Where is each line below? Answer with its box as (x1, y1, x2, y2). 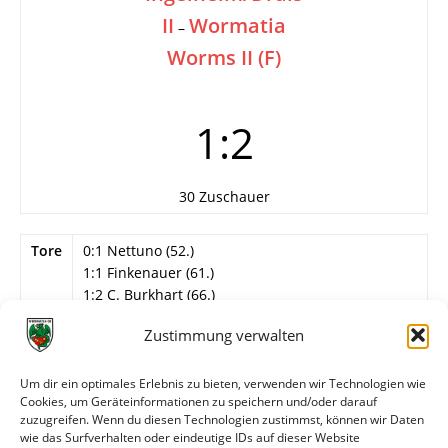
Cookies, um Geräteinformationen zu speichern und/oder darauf (20, 393, 377, 410)
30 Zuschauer (178, 187, 270, 206)
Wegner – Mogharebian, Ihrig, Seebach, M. (83, 384, 366, 403)
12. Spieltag (83, 318, 162, 337)
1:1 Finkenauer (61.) (83, 263, 214, 282)
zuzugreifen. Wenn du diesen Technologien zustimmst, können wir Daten (20, 411, 424, 428)
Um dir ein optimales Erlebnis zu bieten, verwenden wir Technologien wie (20, 375, 426, 392)
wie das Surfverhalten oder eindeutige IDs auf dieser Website (20, 429, 360, 446)
